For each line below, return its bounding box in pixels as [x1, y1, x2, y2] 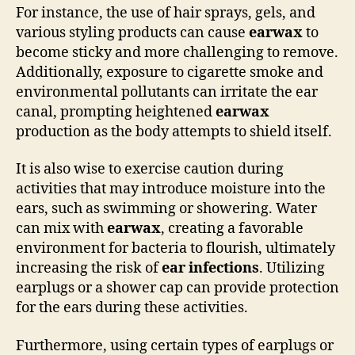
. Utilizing [259, 259, 325, 277]
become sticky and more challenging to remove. [16, 43, 338, 62]
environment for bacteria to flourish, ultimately [16, 239, 335, 258]
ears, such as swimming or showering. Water [16, 200, 317, 218]
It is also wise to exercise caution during [16, 160, 284, 178]
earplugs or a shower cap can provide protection [16, 279, 339, 297]
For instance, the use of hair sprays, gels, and [16, 3, 315, 22]
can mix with [16, 219, 107, 238]
